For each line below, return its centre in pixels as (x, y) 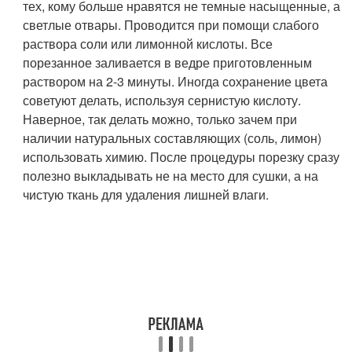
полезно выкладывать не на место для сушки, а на (171, 176)
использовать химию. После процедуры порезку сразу (181, 157)
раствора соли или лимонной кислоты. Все (148, 44)
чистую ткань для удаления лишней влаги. (146, 195)
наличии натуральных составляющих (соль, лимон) (172, 138)
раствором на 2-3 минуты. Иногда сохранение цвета (176, 82)
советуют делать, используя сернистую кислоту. (162, 101)
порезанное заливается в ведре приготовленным (168, 63)
